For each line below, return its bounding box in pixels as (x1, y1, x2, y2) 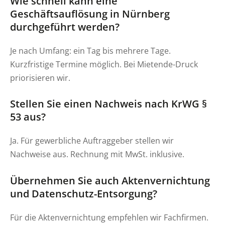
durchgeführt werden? (10, 20, 120, 34)
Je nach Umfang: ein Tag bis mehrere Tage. (10, 45, 171, 57)
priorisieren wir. (10, 72, 70, 84)
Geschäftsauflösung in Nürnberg (10, 7, 170, 21)
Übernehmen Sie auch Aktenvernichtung (10, 173, 210, 187)
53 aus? (10, 110, 46, 124)
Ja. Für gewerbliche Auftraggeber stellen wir (10, 135, 174, 147)
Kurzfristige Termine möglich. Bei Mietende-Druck (10, 58, 198, 70)
